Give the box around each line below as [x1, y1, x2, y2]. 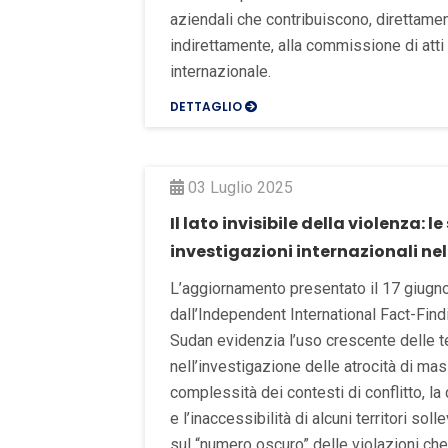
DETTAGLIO [170, 97, 245, 115]
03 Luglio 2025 [184, 177, 293, 197]
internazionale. [170, 61, 271, 81]
